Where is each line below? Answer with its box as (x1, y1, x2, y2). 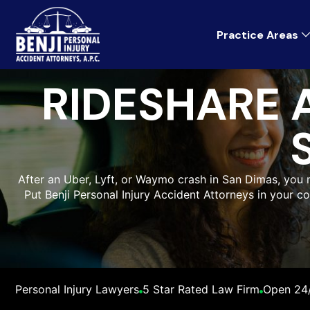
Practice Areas (217, 27, 298, 42)
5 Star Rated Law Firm (143, 282, 259, 296)
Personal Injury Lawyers (15, 282, 139, 296)
